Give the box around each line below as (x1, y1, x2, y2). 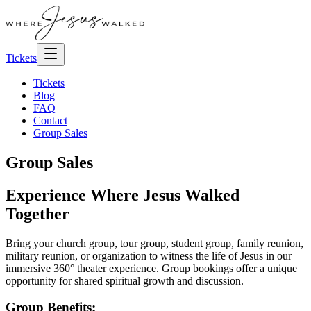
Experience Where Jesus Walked (6, 185, 239, 204)
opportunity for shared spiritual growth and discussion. (6, 274, 244, 287)
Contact (33, 115, 67, 126)
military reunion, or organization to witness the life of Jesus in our (6, 249, 292, 262)
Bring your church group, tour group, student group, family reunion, (6, 237, 303, 249)
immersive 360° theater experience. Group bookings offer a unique (6, 262, 297, 274)
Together (6, 204, 69, 223)
